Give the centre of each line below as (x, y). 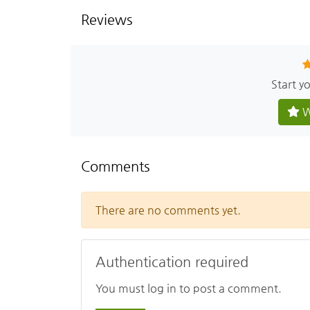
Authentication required (172, 262)
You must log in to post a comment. (189, 288)
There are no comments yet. (168, 210)
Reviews (107, 19)
